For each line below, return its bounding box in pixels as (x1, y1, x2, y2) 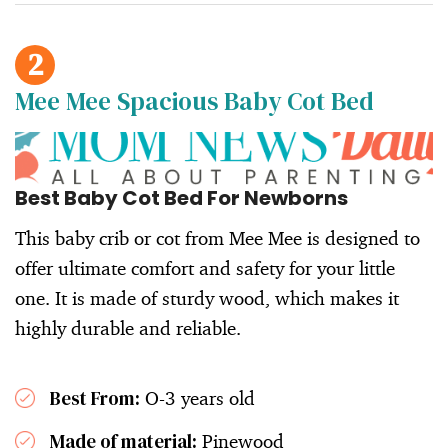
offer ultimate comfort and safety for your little (15, 256, 395, 281)
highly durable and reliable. (15, 316, 241, 341)
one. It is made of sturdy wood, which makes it (15, 286, 399, 311)
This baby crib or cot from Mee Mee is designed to (15, 226, 420, 251)
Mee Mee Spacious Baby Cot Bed (15, 84, 374, 119)
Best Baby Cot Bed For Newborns (15, 184, 348, 213)
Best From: (50, 385, 140, 412)
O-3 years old (140, 386, 255, 411)
